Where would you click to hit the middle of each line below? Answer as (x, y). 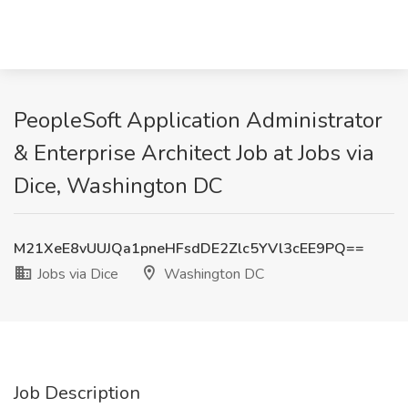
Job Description (77, 393)
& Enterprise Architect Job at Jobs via (194, 153)
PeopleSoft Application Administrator (198, 120)
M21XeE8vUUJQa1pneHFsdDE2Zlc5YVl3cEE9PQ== (189, 249)
